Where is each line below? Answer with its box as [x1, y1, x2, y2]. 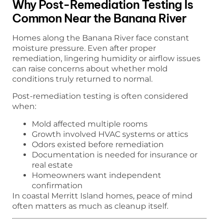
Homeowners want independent [32, 170, 161, 180]
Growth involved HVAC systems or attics [32, 129, 188, 139]
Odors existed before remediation [32, 139, 164, 149]
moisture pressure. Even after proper [12, 43, 156, 53]
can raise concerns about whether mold [12, 64, 168, 73]
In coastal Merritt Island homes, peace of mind [12, 191, 193, 200]
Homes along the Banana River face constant [12, 33, 189, 43]
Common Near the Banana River [12, 10, 186, 25]
